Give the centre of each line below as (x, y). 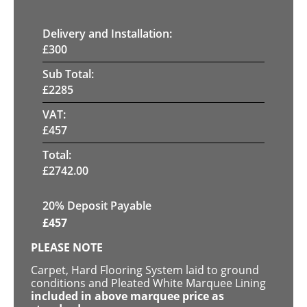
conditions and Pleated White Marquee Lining (148, 283)
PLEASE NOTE (67, 247)
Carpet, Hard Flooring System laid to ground (145, 270)
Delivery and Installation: (107, 33)
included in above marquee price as (127, 296)
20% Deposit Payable (97, 205)
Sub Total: (68, 74)
